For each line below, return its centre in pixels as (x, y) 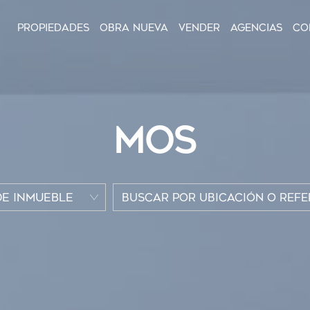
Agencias (256, 28)
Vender (199, 28)
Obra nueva (134, 28)
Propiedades (53, 28)
